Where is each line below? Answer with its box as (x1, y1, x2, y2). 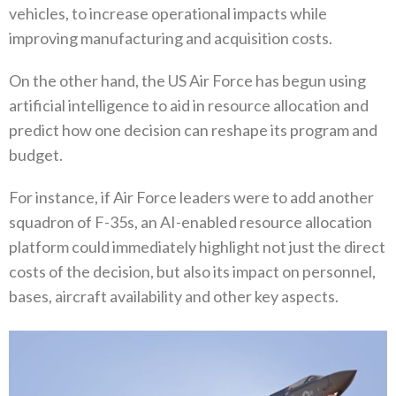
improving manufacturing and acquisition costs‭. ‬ (9, 28, 335, 49)
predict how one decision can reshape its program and (9, 120, 377, 141)
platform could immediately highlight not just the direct (9, 237, 385, 257)
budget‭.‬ (9, 145, 63, 165)
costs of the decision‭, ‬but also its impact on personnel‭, (9, 262, 376, 282)
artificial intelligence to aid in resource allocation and (9, 95, 369, 116)
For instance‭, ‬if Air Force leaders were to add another (9, 187, 374, 208)
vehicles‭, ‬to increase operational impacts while (9, 4, 327, 24)
